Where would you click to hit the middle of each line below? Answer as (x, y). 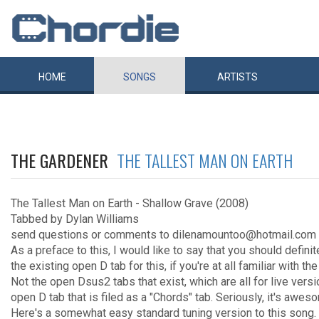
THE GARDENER (64, 160)
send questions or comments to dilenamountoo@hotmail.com (163, 235)
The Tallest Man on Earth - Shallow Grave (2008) (130, 203)
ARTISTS (237, 77)
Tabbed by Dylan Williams (75, 219)
